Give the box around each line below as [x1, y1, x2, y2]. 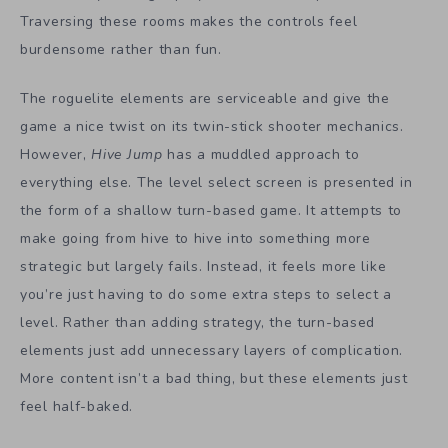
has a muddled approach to [167, 145, 360, 164]
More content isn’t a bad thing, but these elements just [20, 369, 408, 388]
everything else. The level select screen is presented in [20, 173, 413, 192]
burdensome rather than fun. [20, 40, 222, 60]
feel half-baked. [20, 397, 134, 416]
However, [20, 145, 92, 164]
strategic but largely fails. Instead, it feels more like [20, 257, 387, 276]
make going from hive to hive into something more [20, 229, 371, 248]
